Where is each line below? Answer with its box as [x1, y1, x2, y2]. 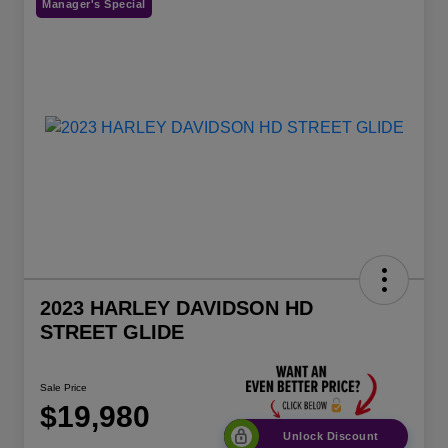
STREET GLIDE [40, 320, 184, 343]
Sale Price [40, 382, 87, 394]
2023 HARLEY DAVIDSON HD [40, 296, 313, 319]
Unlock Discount [283, 430, 379, 443]
